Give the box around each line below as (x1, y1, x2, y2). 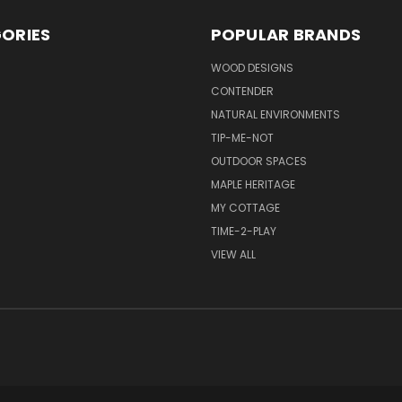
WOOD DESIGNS (210, 59, 293, 75)
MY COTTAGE (210, 199, 280, 215)
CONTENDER (210, 83, 274, 99)
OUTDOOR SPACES (210, 153, 307, 169)
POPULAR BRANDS (210, 22, 361, 46)
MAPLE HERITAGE (210, 176, 295, 192)
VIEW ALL (210, 246, 256, 262)
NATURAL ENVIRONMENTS (210, 106, 340, 122)
